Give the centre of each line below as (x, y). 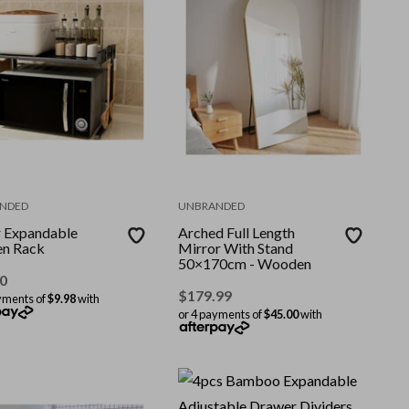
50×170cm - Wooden (245, 263)
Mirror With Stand (236, 247)
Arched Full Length (237, 232)
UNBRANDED (212, 205)
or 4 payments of (221, 314)
